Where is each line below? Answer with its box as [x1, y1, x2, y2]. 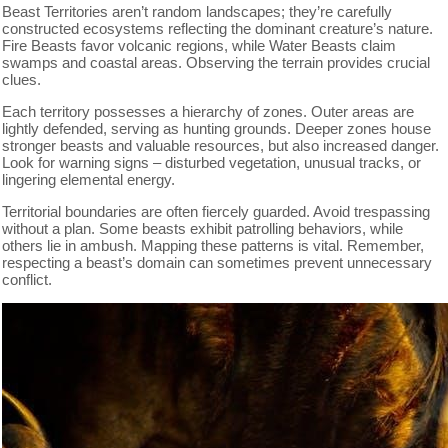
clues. [2, 70, 42, 88]
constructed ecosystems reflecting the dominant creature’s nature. [2, 19, 434, 37]
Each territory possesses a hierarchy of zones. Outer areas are [2, 102, 415, 120]
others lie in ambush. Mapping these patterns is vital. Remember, [2, 236, 425, 254]
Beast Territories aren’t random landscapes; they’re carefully [2, 2, 393, 20]
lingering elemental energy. [2, 170, 176, 188]
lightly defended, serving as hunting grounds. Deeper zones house [2, 119, 432, 137]
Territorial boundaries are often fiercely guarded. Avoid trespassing [2, 202, 431, 220]
